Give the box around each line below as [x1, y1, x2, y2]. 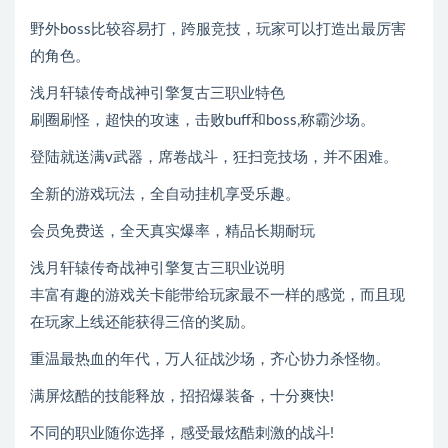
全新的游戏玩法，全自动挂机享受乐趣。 [30, 187, 300, 202]
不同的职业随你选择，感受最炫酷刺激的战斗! [30, 426, 334, 441]
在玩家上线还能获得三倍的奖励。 [30, 315, 255, 330]
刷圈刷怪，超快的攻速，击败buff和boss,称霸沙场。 [30, 113, 375, 128]
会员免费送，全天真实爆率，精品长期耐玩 [30, 224, 315, 239]
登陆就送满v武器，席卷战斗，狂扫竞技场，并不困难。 [30, 150, 398, 165]
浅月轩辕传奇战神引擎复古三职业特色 [30, 86, 285, 101]
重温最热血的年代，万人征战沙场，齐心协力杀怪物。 [30, 352, 390, 367]
